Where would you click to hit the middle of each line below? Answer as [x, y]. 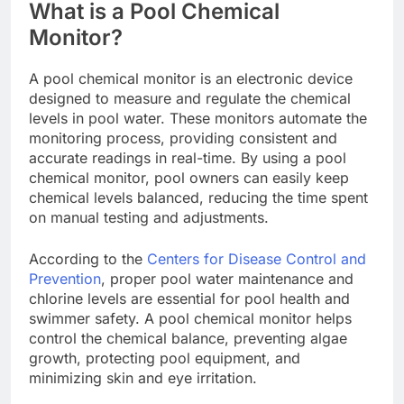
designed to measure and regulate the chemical [190, 98]
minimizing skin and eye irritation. [143, 377]
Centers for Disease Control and [257, 258]
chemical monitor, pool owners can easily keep [189, 177]
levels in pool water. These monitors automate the [198, 118]
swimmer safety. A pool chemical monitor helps [190, 318]
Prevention [65, 278]
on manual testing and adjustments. [149, 217]
